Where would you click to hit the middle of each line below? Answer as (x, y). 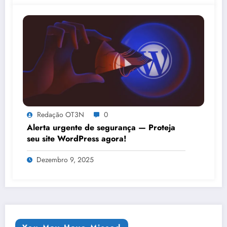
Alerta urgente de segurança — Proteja (101, 128)
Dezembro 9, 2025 (65, 160)
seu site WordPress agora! (77, 139)
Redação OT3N (61, 115)
